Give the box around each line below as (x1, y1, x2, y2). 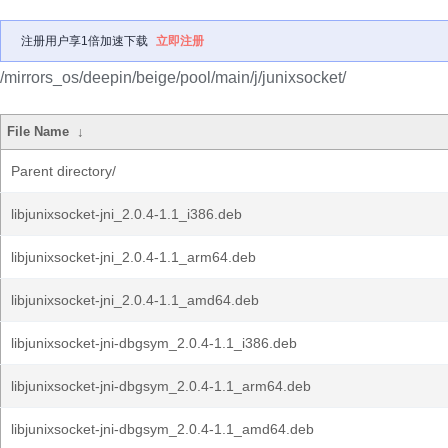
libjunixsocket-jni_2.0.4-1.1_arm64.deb (11, 249, 256, 265)
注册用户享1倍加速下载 (21, 34, 148, 48)
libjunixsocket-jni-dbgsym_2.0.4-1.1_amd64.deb (11, 421, 314, 437)
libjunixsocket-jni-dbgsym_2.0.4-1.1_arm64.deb (11, 378, 311, 394)
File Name (7, 124, 70, 139)
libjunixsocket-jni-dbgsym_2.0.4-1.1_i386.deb (11, 335, 297, 351)
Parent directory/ (11, 163, 116, 179)
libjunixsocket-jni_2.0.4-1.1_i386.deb (11, 206, 242, 222)
